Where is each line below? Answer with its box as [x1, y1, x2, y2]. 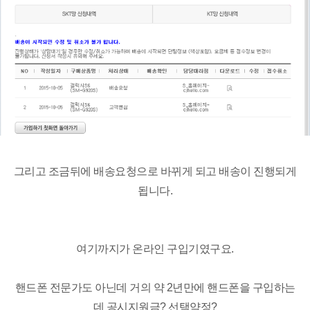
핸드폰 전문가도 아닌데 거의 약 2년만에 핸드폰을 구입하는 [15, 281, 295, 293]
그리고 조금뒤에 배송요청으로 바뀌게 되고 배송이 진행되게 [13, 165, 297, 177]
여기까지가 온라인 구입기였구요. [76, 242, 234, 255]
